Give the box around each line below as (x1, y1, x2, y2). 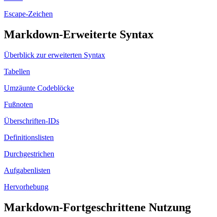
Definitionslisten (4, 133, 54, 142)
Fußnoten (4, 100, 33, 109)
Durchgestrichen (4, 150, 54, 158)
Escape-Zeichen (4, 10, 53, 18)
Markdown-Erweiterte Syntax (4, 28, 154, 41)
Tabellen (4, 67, 30, 76)
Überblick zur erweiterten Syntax (4, 51, 105, 60)
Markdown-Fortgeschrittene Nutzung (4, 201, 191, 214)
